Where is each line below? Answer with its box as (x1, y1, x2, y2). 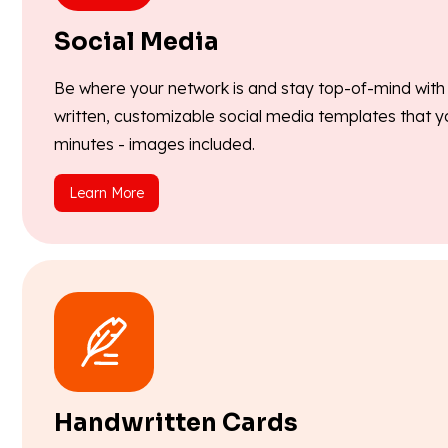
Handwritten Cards (54, 408, 298, 439)
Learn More (69, 184, 144, 203)
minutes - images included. (54, 134, 255, 155)
